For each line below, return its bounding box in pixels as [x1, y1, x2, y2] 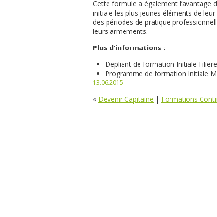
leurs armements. [93, 27, 148, 36]
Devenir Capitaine [98, 94, 154, 104]
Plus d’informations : [93, 43, 165, 52]
